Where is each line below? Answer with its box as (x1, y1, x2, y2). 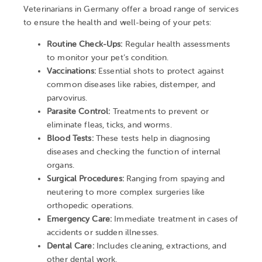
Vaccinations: (47, 67, 96, 76)
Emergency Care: (47, 215, 112, 224)
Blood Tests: (47, 134, 94, 143)
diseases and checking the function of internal (47, 147, 221, 157)
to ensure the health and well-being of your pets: (23, 18, 211, 27)
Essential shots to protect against (95, 67, 224, 76)
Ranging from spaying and (123, 174, 225, 184)
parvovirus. (47, 94, 88, 103)
